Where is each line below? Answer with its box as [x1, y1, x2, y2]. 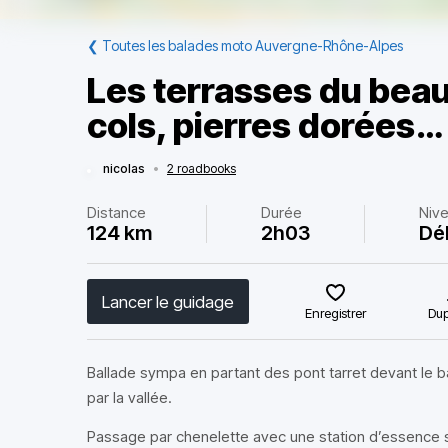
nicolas [103, 161, 145, 176]
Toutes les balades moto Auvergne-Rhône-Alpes [102, 37, 403, 54]
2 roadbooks [167, 161, 236, 176]
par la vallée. [87, 388, 172, 407]
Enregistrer [305, 305, 367, 321]
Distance [87, 203, 146, 222]
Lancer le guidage [102, 291, 234, 312]
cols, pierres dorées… [87, 104, 442, 146]
